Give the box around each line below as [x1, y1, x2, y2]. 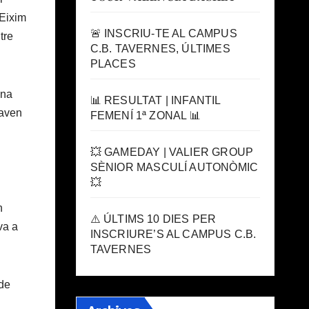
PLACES [90, 58, 136, 70]
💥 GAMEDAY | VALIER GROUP [90, 146, 254, 158]
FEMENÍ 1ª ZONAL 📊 [90, 110, 201, 121]
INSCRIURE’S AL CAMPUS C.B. [90, 228, 257, 240]
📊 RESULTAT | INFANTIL [90, 94, 221, 106]
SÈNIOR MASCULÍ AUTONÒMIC [90, 161, 259, 173]
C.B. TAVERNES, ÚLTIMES [90, 43, 230, 54]
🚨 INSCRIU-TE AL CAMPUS [90, 28, 237, 39]
